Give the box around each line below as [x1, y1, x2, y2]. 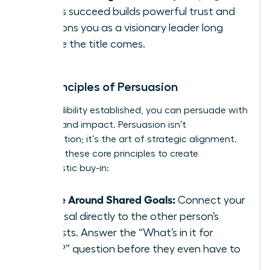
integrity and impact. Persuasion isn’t [22, 120, 186, 130]
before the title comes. [34, 39, 145, 50]
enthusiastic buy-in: [22, 163, 109, 174]
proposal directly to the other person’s [34, 211, 219, 222]
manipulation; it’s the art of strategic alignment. [22, 134, 237, 145]
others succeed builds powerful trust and [34, 6, 235, 17]
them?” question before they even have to [34, 243, 240, 255]
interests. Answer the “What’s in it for [34, 227, 213, 239]
